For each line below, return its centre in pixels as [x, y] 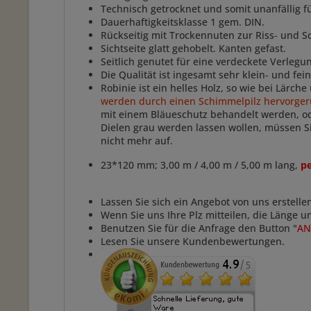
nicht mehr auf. [138, 141]
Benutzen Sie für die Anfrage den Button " [199, 228]
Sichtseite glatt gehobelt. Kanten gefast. [193, 48]
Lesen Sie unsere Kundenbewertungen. [194, 241]
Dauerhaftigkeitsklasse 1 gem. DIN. [183, 22]
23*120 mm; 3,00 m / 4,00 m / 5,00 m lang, [199, 165]
